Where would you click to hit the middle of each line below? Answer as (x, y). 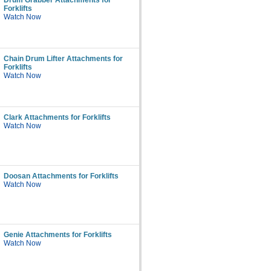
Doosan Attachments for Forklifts (61, 176)
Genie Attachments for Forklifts (58, 235)
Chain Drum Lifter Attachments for (63, 59)
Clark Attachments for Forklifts (57, 117)
